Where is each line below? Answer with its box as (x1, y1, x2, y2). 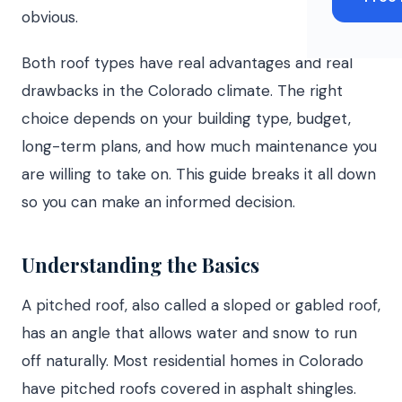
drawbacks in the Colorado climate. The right (22, 80, 343, 100)
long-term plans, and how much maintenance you (22, 135, 377, 156)
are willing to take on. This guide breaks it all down (22, 163, 376, 184)
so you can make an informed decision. (22, 191, 295, 212)
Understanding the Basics (22, 250, 259, 278)
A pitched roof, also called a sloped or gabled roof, (22, 294, 380, 315)
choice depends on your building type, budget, (22, 108, 351, 128)
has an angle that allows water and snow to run (22, 322, 357, 343)
